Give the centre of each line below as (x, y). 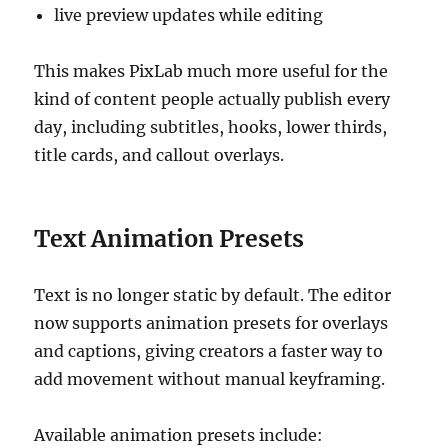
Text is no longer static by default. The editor (213, 295)
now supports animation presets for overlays (211, 323)
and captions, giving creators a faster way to (209, 351)
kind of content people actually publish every (212, 99)
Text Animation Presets (169, 239)
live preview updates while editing (189, 15)
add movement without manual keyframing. (210, 379)
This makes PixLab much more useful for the (211, 71)
